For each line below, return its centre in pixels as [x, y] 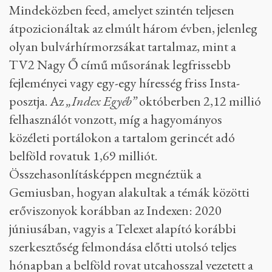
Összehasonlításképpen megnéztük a [105, 174]
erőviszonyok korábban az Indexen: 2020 [115, 210]
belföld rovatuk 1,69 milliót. [83, 156]
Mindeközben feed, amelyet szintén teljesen [122, 10]
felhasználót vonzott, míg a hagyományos [116, 119]
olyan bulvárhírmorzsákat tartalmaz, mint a [123, 46]
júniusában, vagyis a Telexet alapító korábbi [123, 229]
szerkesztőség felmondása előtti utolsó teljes [123, 247]
